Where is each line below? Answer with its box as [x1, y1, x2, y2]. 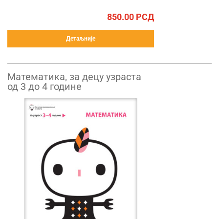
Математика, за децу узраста [7, 71, 141, 83]
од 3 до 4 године [7, 81, 82, 92]
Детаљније [66, 35, 95, 42]
